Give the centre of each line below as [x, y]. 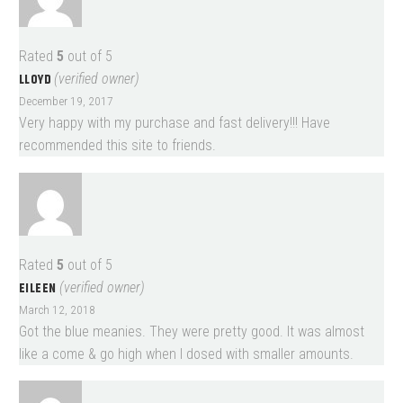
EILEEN [39, 288]
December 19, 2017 [66, 101]
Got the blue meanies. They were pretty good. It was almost [192, 331]
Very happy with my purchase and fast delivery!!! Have [175, 123]
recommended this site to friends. [117, 146]
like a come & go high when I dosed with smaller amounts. [186, 354]
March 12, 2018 [57, 309]
